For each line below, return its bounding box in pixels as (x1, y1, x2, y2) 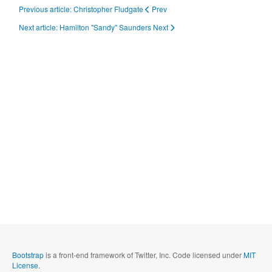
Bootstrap (12, 249, 44, 260)
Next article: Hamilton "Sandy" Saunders (19, 21, 153, 32)
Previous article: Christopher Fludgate (19, 3, 145, 14)
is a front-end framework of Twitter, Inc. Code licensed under (44, 249, 243, 260)
